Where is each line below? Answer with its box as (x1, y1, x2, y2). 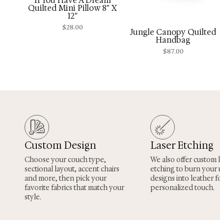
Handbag (156, 34, 191, 45)
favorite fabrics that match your (25, 183, 124, 192)
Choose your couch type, (25, 155, 106, 165)
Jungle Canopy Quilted (130, 27, 216, 37)
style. (25, 192, 41, 202)
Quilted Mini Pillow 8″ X (28, 2, 117, 13)
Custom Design (25, 139, 96, 152)
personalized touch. (150, 183, 215, 192)
